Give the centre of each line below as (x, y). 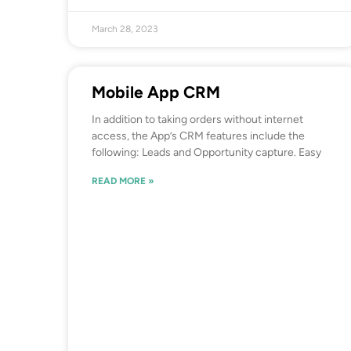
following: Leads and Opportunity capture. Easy (206, 152)
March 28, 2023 (125, 29)
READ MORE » (123, 181)
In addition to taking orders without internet (197, 119)
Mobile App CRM (156, 92)
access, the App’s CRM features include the (198, 136)
